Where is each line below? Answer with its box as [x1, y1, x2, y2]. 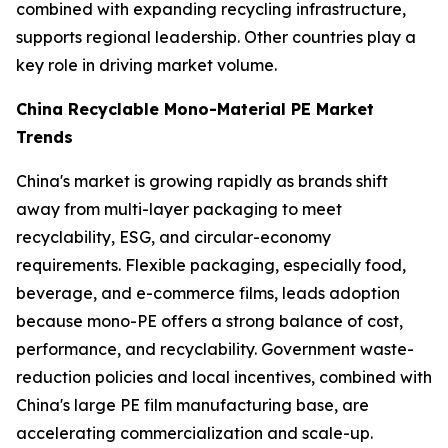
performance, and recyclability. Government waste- [16, 339, 414, 360]
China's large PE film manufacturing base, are [16, 395, 369, 416]
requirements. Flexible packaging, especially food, [16, 255, 406, 276]
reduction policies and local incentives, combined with [16, 367, 432, 388]
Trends [16, 127, 73, 148]
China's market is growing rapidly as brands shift [16, 171, 388, 192]
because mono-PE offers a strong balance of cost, [16, 311, 403, 332]
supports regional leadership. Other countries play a [16, 27, 416, 48]
